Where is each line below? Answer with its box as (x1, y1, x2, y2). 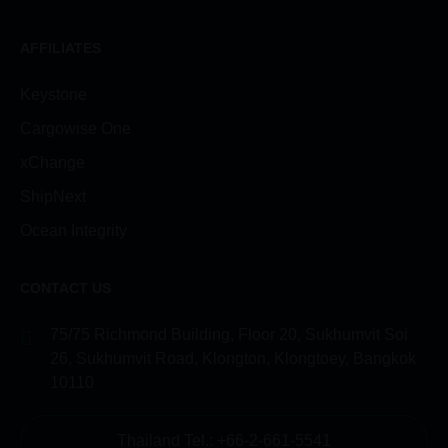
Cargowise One (20, 119, 131, 137)
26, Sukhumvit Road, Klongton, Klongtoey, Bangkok (50, 349, 416, 367)
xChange (20, 153, 85, 171)
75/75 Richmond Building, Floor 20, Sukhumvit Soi (50, 325, 408, 343)
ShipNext (20, 187, 86, 205)
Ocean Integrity (20, 221, 127, 239)
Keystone (20, 85, 87, 103)
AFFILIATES (20, 39, 101, 56)
